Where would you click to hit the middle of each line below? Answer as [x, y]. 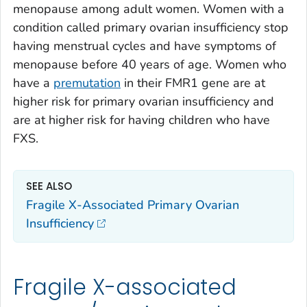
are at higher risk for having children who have [142, 120]
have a [33, 83]
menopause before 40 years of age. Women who [150, 65]
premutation [87, 83]
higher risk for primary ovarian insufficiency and [144, 102]
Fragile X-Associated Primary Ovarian [133, 205]
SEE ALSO [49, 186]
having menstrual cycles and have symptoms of [145, 46]
